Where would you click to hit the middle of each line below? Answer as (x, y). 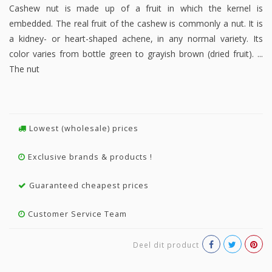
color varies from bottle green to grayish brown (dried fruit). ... (136, 54)
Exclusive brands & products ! (89, 157)
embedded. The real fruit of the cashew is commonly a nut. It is (136, 24)
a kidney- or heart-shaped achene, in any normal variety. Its (136, 39)
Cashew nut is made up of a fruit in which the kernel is (136, 8)
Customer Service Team (76, 214)
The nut (24, 69)
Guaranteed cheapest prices (88, 186)
